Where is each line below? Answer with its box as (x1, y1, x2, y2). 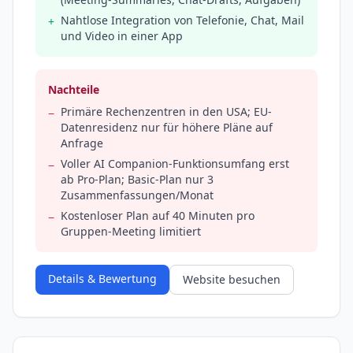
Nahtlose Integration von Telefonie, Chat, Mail (61, 13, 304, 28)
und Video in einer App (61, 28, 183, 44)
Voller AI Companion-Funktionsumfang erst (61, 156, 289, 172)
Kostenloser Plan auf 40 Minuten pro (61, 208, 255, 224)
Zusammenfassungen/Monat (61, 188, 214, 203)
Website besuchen (183, 272, 281, 288)
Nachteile (48, 82, 99, 98)
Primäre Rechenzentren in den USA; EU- (61, 104, 272, 120)
